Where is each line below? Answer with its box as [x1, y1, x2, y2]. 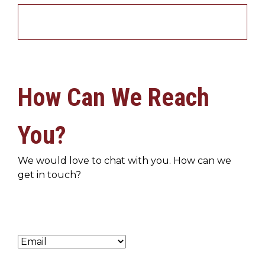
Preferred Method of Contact [18, 225, 102, 233]
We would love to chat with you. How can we [18, 155, 231, 167]
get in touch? [18, 169, 81, 181]
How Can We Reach [18, 82, 209, 112]
